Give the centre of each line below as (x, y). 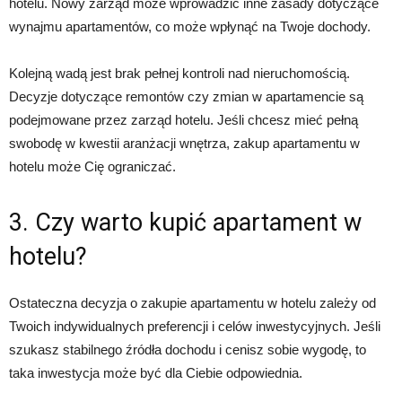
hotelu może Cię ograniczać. (92, 167)
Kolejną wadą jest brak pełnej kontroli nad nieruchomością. (179, 74)
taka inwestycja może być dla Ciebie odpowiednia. (156, 373)
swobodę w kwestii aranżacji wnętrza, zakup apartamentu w (184, 144)
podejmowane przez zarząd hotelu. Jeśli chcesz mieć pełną (184, 120)
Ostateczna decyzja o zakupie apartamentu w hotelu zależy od (192, 303)
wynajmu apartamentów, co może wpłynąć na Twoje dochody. (190, 27)
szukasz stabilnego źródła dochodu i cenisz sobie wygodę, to (188, 350)
